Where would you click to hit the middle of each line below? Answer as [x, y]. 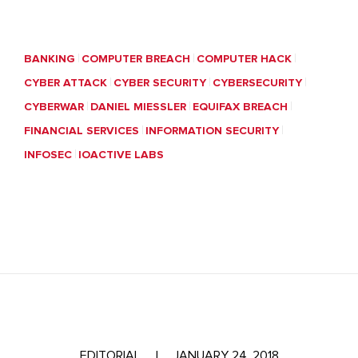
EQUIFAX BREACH [240, 107]
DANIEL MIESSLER [138, 107]
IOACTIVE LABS [121, 155]
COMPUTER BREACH [136, 59]
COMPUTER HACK [244, 59]
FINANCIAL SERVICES [82, 131]
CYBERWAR [54, 107]
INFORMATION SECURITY [212, 131]
